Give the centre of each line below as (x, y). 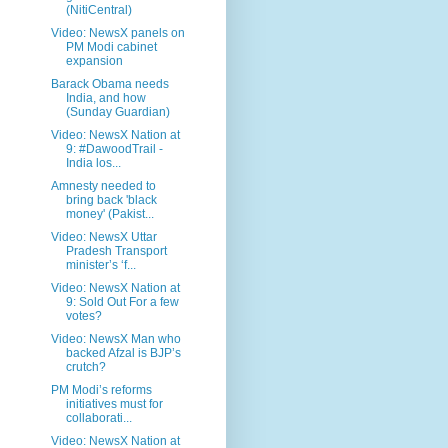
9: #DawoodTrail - (114, 148)
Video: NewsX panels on (117, 32)
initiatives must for (114, 403)
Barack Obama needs (109, 83)
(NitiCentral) (98, 9)
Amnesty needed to (103, 185)
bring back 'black (111, 199)
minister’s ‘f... (100, 264)
